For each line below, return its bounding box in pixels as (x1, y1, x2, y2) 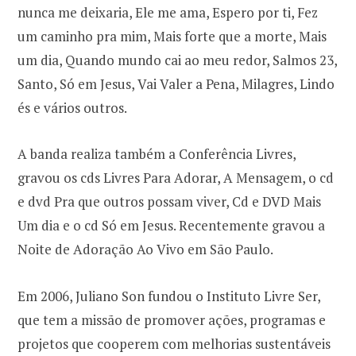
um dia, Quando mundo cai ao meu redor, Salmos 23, (17, 51, 337, 70)
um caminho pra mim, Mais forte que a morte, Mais (17, 27, 327, 46)
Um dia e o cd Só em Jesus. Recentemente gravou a (17, 216, 325, 235)
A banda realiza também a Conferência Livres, (17, 145, 296, 164)
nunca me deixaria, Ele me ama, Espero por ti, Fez (17, 3, 318, 22)
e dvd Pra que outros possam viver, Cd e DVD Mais (17, 192, 321, 211)
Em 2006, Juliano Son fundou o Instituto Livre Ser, (17, 286, 320, 305)
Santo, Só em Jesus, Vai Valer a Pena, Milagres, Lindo (17, 75, 335, 94)
